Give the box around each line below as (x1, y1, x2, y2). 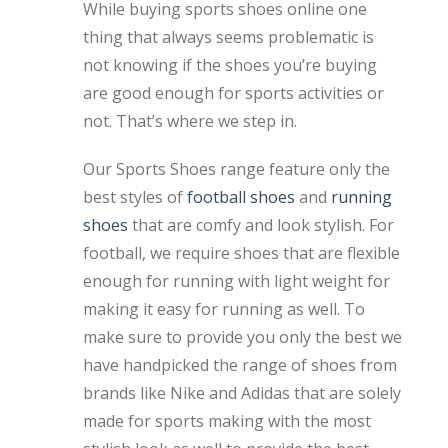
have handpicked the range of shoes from (83, 353, 397, 376)
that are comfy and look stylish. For (128, 213, 394, 236)
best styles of (83, 185, 187, 208)
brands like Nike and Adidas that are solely (83, 381, 401, 404)
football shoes (187, 185, 295, 208)
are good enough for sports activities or (83, 81, 384, 104)
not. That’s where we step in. (83, 109, 297, 132)
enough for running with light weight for (83, 269, 390, 292)
